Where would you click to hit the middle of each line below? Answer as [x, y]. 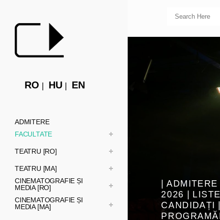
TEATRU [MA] [36, 168]
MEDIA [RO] [33, 188]
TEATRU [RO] [36, 151]
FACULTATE [34, 134]
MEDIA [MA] [33, 207]
